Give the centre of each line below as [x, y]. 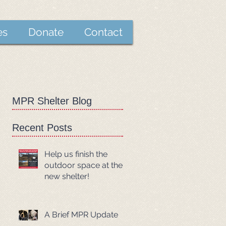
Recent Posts [42, 128]
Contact [103, 32]
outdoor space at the [83, 165]
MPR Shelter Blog [52, 101]
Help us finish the [76, 154]
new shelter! [67, 176]
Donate [46, 32]
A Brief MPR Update [81, 215]
